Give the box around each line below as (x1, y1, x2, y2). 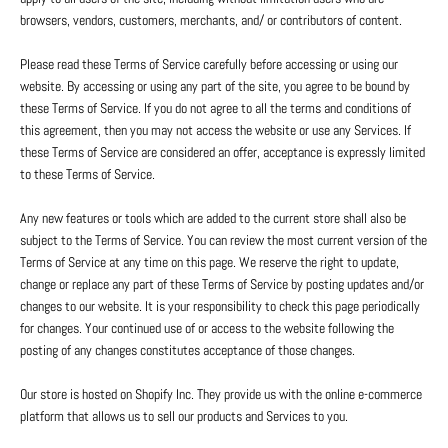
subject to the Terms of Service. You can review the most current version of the (20, 231, 427, 250)
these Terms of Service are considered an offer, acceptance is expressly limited (20, 143, 425, 162)
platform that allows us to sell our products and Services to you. (20, 407, 348, 426)
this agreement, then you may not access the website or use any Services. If (20, 121, 411, 140)
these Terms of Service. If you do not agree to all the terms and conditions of (20, 99, 411, 118)
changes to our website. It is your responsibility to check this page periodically (20, 297, 420, 316)
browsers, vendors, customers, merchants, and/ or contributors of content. (20, 11, 402, 30)
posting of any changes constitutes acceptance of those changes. (20, 341, 355, 360)
